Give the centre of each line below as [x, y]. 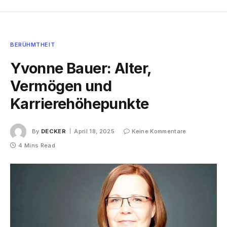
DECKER [53, 131]
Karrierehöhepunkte [80, 104]
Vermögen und [61, 86]
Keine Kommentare [159, 131]
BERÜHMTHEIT [33, 45]
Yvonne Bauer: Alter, [81, 68]
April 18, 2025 [94, 131]
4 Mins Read [37, 146]
